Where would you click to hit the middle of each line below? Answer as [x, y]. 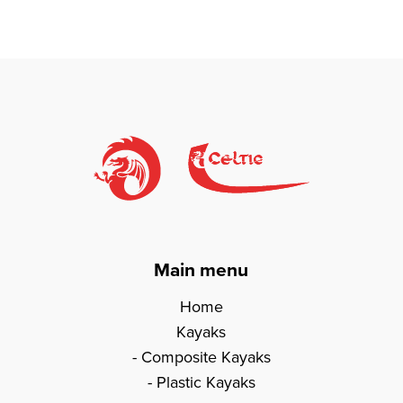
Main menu [201, 269]
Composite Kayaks [206, 357]
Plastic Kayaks [206, 382]
